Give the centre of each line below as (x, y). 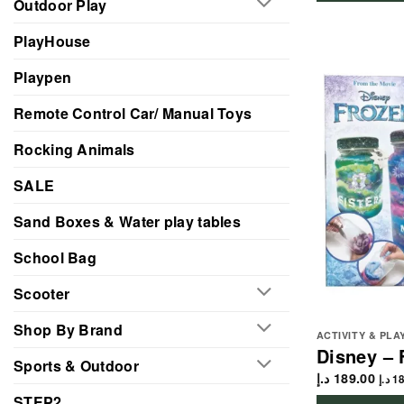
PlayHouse (52, 41)
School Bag (55, 257)
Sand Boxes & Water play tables (127, 221)
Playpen (43, 77)
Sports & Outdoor (76, 365)
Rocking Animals (74, 149)
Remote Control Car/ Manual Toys (133, 113)
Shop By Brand (68, 329)
